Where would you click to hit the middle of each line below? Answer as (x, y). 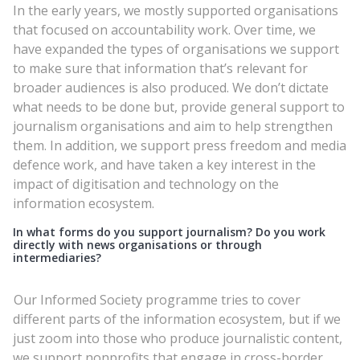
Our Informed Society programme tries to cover (157, 299)
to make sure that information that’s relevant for (160, 68)
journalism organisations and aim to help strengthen (173, 126)
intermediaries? (57, 257)
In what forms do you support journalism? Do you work (169, 231)
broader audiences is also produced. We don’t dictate (171, 87)
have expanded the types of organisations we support (176, 49)
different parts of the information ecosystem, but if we (177, 319)
